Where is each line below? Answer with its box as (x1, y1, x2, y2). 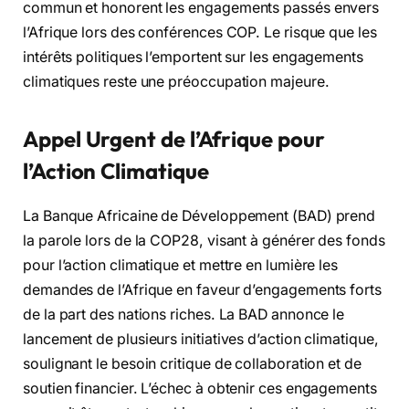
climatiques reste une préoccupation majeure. (23, 72, 330, 90)
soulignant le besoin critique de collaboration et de (23, 355, 362, 373)
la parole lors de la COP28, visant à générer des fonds (23, 232, 385, 250)
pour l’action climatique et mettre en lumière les (23, 257, 339, 275)
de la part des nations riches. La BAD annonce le (23, 306, 345, 324)
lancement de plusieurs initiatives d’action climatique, (23, 330, 379, 349)
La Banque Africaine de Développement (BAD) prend (23, 207, 376, 225)
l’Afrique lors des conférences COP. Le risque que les (23, 23, 377, 41)
